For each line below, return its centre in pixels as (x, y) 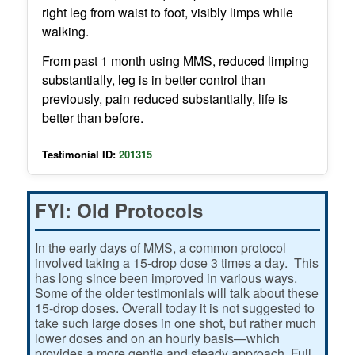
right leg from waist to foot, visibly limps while (167, 12)
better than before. (92, 118)
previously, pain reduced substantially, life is (164, 99)
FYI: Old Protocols (118, 210)
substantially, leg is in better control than (153, 80)
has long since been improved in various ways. (167, 278)
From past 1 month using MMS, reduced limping (175, 61)
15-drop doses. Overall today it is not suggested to (174, 308)
